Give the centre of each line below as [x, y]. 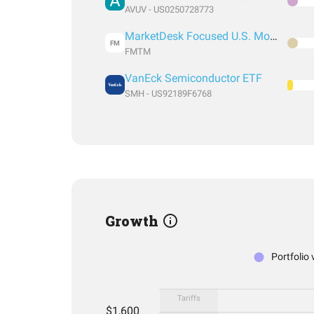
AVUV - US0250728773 [169, 9]
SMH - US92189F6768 [168, 94]
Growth [134, 221]
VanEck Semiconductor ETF [193, 78]
